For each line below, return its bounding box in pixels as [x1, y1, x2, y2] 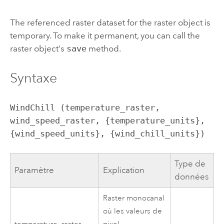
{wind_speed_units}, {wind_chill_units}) [9, 128, 205, 138]
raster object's [9, 43, 66, 53]
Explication [103, 164, 145, 175]
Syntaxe [9, 69, 57, 86]
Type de [174, 158, 206, 169]
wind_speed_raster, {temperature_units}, [9, 115, 205, 125]
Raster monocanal [103, 193, 165, 203]
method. [86, 43, 121, 53]
